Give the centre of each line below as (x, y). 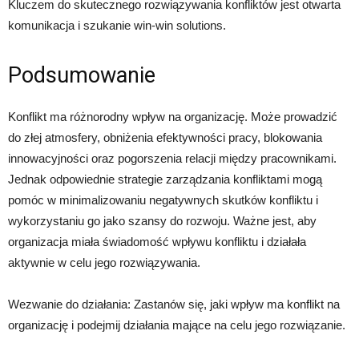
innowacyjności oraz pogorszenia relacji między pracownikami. (172, 159)
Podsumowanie (82, 76)
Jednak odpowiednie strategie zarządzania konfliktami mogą (165, 179)
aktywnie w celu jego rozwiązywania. (104, 263)
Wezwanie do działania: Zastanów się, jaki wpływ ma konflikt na (174, 305)
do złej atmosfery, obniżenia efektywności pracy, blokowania (165, 138)
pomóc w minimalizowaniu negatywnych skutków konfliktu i (163, 200)
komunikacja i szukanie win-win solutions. (117, 26)
